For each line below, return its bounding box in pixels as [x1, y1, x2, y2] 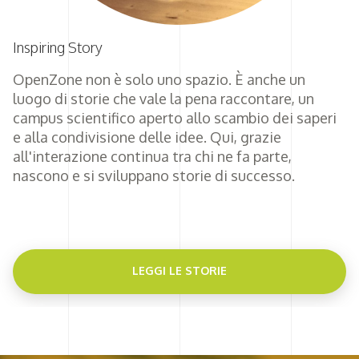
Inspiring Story [13, 38, 103, 56]
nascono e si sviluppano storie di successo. [13, 166, 295, 184]
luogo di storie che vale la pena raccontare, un [13, 89, 314, 107]
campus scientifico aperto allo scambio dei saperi [13, 108, 337, 127]
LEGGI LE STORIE [131, 263, 227, 277]
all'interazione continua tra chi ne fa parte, [13, 147, 292, 165]
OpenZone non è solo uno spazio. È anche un [13, 70, 305, 88]
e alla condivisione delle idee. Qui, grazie [13, 127, 281, 146]
